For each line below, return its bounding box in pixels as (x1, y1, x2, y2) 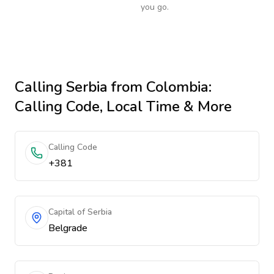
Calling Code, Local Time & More (15, 97, 232, 116)
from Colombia (108, 77, 209, 97)
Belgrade (48, 221, 87, 235)
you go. (141, 1, 169, 13)
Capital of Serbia (48, 206, 112, 218)
